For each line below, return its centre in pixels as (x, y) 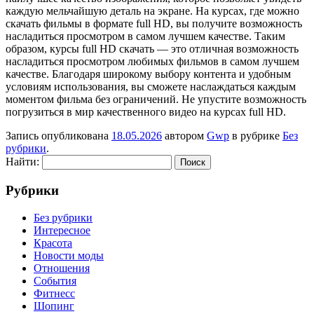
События (55, 280)
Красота (53, 243)
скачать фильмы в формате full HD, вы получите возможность (154, 24)
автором (184, 136)
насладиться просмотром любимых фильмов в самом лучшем (152, 62)
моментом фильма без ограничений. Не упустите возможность (156, 100)
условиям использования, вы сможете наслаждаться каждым (151, 87)
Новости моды (69, 255)
